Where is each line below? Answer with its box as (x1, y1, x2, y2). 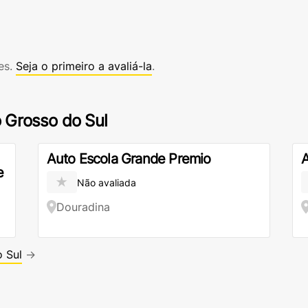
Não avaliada (76, 176, 136, 188)
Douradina (56, 200, 110, 214)
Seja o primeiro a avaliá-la (16, 59, 152, 73)
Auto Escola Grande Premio (46, 151, 211, 167)
